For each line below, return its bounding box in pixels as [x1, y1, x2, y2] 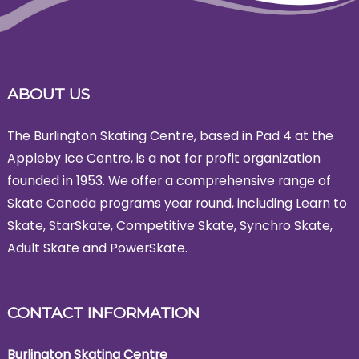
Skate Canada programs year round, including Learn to [6, 194, 347, 213]
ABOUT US [6, 85, 90, 104]
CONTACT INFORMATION [6, 304, 200, 323]
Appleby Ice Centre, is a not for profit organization [6, 149, 321, 168]
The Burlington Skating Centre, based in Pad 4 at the [6, 127, 333, 146]
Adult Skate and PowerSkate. [6, 239, 188, 258]
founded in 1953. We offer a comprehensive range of [6, 171, 331, 191]
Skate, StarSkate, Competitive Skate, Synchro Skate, [6, 216, 333, 236]
